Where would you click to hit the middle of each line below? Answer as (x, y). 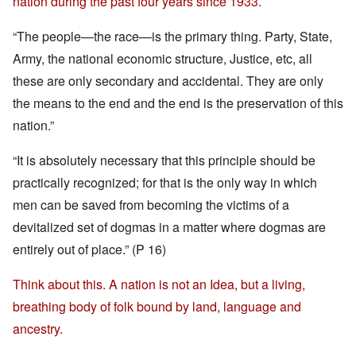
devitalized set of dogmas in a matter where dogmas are (169, 227)
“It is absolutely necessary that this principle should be (164, 161)
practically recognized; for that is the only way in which (165, 183)
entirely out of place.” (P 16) (89, 250)
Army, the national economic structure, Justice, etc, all (163, 59)
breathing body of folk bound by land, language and (157, 307)
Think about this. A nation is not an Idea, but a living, (159, 284)
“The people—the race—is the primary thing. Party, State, (172, 37)
